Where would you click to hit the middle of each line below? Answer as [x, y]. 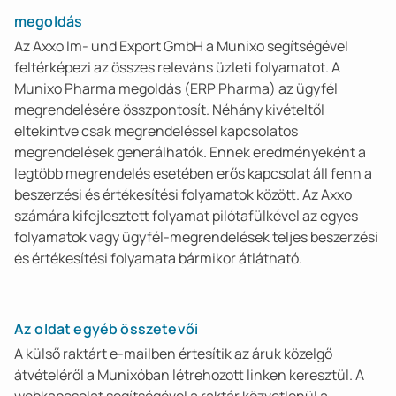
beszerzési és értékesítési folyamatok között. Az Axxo [183, 194]
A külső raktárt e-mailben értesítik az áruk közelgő [173, 354]
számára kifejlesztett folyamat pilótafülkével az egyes [186, 216]
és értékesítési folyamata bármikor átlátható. [158, 258]
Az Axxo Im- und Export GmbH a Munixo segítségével [181, 46]
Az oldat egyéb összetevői [106, 329]
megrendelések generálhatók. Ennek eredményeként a [190, 152]
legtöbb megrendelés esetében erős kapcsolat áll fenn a [193, 173]
